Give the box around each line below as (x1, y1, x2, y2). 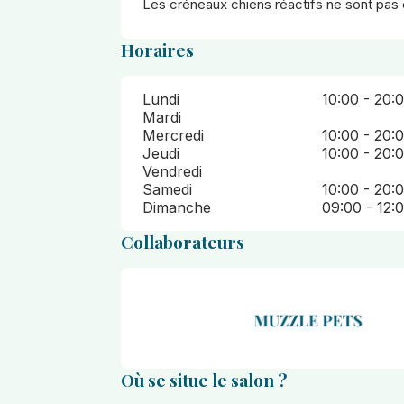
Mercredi (142, 126, 205, 144)
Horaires (121, 38, 195, 61)
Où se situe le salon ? (121, 367, 288, 391)
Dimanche (142, 198, 212, 216)
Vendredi (142, 162, 203, 180)
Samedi (142, 180, 193, 198)
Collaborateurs (121, 230, 245, 253)
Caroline (150, 335, 207, 354)
